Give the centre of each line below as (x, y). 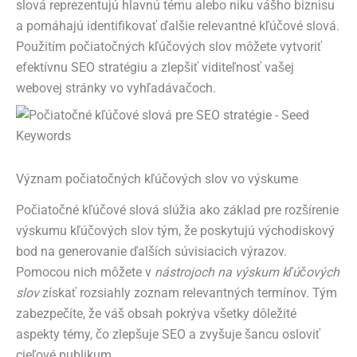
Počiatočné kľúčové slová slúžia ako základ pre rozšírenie (177, 210)
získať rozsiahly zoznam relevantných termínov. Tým (188, 293)
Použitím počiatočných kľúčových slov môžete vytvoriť (169, 47)
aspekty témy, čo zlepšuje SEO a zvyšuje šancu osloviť (168, 334)
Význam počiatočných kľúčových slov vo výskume (157, 179)
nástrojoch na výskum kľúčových (247, 272)
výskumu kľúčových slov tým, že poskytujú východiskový (175, 231)
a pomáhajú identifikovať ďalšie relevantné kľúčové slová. (178, 26)
